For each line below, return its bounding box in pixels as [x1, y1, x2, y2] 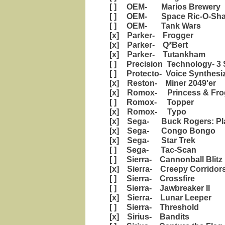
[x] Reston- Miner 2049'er [105, 78, 216, 88]
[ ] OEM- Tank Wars [105, 21, 201, 31]
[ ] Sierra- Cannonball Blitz [105, 155, 222, 164]
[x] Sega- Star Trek [105, 136, 195, 145]
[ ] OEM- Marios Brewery [105, 2, 220, 12]
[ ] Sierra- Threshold [105, 202, 199, 212]
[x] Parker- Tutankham [105, 50, 205, 59]
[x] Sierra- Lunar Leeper [105, 193, 211, 202]
